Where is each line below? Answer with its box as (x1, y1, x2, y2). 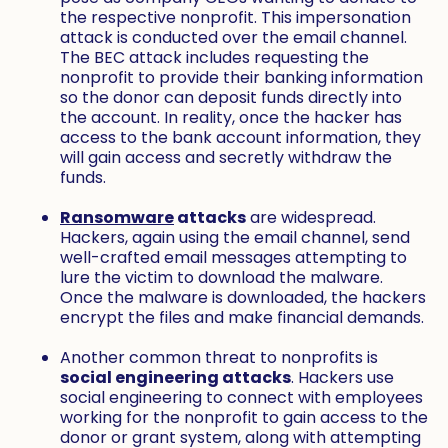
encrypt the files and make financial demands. (60, 306, 424, 330)
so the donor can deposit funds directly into (60, 86, 402, 110)
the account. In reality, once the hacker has (60, 106, 402, 130)
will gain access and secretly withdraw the (60, 146, 392, 170)
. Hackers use (291, 366, 394, 390)
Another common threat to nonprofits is (60, 346, 378, 370)
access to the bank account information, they (60, 126, 421, 150)
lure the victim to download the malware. (60, 266, 383, 290)
